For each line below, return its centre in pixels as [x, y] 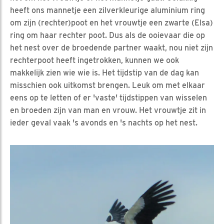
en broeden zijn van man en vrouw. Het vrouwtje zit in [108, 110]
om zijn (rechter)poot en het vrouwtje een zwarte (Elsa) [111, 22]
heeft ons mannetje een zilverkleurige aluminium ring [107, 10]
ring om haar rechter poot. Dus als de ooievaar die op [107, 35]
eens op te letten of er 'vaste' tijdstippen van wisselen [108, 97]
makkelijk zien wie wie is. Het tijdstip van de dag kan [104, 72]
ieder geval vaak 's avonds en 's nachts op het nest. [104, 122]
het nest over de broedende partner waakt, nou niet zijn [111, 47]
